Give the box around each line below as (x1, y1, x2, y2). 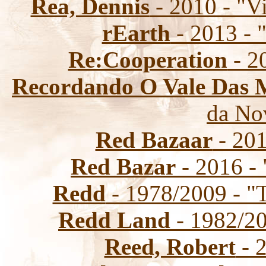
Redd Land (58, 207, 170, 233)
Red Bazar (71, 154, 176, 179)
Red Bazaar (95, 127, 213, 153)
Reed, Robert (104, 234, 236, 259)
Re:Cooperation (68, 47, 227, 72)
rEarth (102, 20, 170, 46)
